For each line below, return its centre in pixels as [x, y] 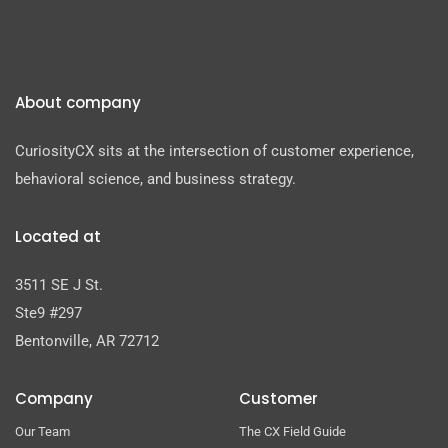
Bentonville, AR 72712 [87, 340]
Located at [58, 236]
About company [78, 102]
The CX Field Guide [292, 431]
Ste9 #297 [48, 312]
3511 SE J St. [59, 284]
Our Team [42, 431]
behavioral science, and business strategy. [155, 178]
